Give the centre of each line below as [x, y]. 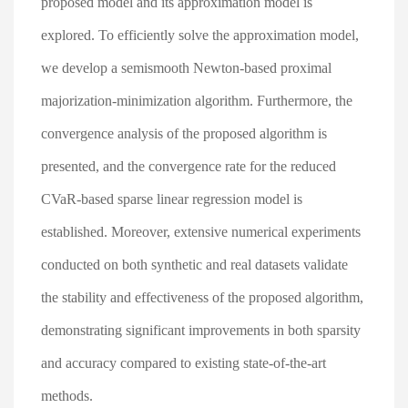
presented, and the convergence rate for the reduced [189, 166]
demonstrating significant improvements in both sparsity [201, 330]
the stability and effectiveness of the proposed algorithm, [202, 297]
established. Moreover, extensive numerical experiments [201, 232]
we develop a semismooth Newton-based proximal [186, 68]
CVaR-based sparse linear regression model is [172, 199]
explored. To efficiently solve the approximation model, [200, 35]
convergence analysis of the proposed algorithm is [184, 133]
